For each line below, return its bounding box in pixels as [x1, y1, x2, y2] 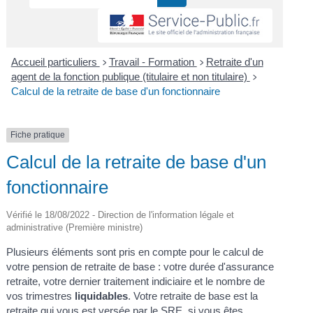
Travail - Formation [108, 56, 197, 68]
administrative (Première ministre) [6, 221, 143, 233]
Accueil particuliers [10, 56, 100, 68]
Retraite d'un [205, 56, 263, 68]
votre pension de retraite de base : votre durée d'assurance [6, 260, 275, 272]
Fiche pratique [10, 130, 66, 140]
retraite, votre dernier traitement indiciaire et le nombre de [6, 275, 265, 287]
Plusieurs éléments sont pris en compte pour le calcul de [6, 245, 264, 258]
